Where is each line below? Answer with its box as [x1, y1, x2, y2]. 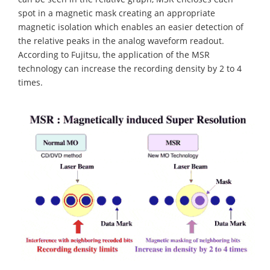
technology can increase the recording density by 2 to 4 [18, 63, 242, 75]
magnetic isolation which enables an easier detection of [18, 21, 243, 33]
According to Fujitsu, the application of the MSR [18, 49, 210, 61]
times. [18, 77, 43, 89]
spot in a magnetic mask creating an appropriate [18, 7, 215, 19]
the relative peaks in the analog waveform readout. [18, 35, 224, 47]
